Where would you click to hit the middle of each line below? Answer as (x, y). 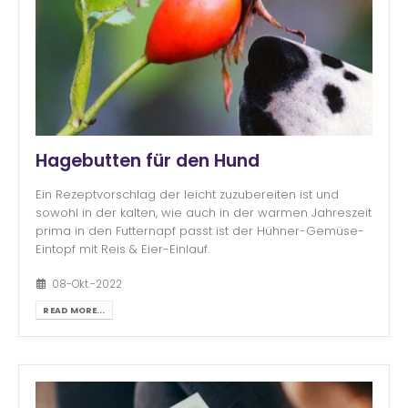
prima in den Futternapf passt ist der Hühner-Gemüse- (200, 230)
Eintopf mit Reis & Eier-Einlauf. (122, 249)
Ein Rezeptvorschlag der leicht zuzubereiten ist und (187, 194)
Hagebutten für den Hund (148, 160)
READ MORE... (74, 311)
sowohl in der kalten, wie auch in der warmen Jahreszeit (204, 212)
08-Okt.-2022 (87, 285)
